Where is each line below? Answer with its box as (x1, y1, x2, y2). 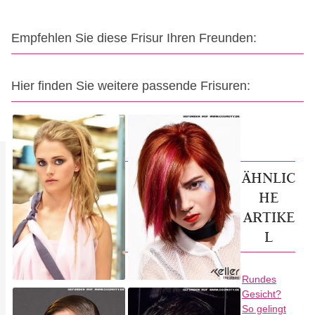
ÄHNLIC (242, 167, 295, 187)
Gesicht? (242, 288, 281, 300)
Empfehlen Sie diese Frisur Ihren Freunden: (11, 31, 257, 45)
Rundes (242, 274, 276, 285)
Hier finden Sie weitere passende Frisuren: (11, 79, 250, 93)
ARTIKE (243, 207, 295, 226)
